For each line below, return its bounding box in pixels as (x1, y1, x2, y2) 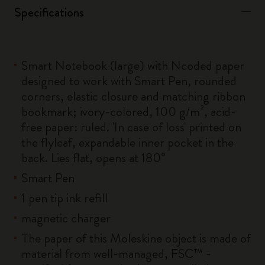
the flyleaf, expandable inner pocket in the (21, 133, 234, 151)
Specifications (14, 3, 84, 21)
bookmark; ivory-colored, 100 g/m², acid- (21, 102, 236, 121)
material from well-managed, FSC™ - (21, 244, 211, 263)
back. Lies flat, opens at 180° (21, 148, 166, 167)
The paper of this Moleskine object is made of (21, 229, 251, 247)
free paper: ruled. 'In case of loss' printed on (21, 118, 241, 136)
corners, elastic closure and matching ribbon (21, 87, 245, 105)
